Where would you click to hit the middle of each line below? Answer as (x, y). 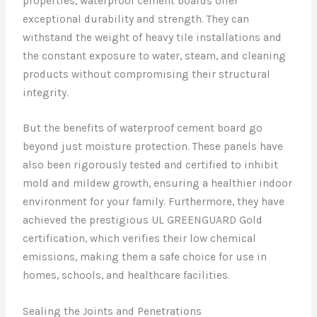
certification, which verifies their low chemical (140, 239)
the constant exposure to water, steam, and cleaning (155, 56)
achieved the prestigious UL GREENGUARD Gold (143, 220)
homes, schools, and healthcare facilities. (127, 276)
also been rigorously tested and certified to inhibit (151, 165)
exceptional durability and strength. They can (136, 19)
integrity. (46, 92)
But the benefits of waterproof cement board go (143, 128)
